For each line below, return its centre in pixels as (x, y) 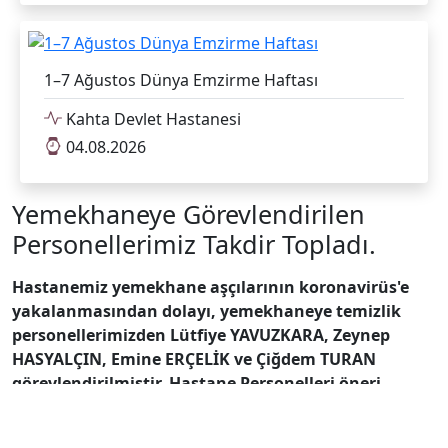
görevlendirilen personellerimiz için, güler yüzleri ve (219, 430)
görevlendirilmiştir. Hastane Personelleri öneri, (199, 382)
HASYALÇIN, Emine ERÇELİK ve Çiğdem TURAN (194, 358)
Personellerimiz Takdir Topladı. (194, 243)
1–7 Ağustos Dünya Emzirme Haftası (181, 79)
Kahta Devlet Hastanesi (151, 118)
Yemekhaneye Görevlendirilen (188, 213)
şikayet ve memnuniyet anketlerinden (165, 406)
